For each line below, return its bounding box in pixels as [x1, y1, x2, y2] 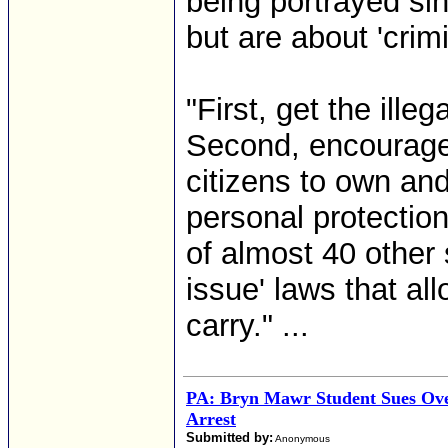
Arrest [186, 409, 236, 429]
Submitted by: [186, 430, 273, 445]
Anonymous [275, 433, 330, 444]
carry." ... [186, 308, 309, 343]
